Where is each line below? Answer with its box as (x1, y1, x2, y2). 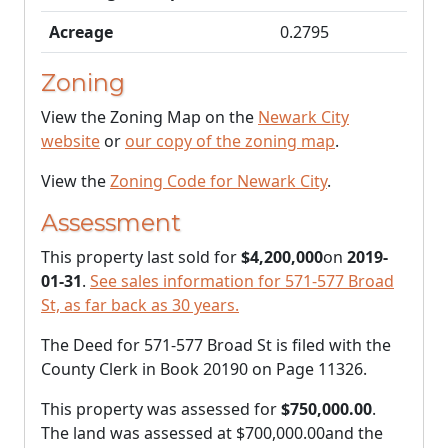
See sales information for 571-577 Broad (90, 270, 394, 292)
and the (325, 422, 383, 444)
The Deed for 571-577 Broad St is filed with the (41, 334, 391, 356)
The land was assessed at (41, 422, 236, 444)
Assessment (41, 208, 181, 237)
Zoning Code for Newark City (110, 170, 327, 192)
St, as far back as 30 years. (41, 294, 239, 316)
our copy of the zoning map (125, 130, 335, 152)
